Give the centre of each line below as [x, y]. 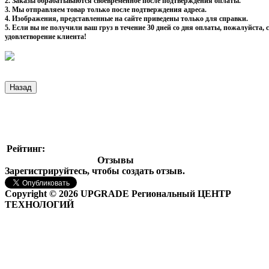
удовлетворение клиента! [46, 37]
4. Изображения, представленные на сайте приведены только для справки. [126, 19]
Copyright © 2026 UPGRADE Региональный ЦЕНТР [118, 194]
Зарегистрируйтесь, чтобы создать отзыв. [95, 171]
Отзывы [116, 160]
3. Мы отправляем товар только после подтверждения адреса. [106, 10]
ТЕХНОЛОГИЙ [39, 205]
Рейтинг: [26, 149]
